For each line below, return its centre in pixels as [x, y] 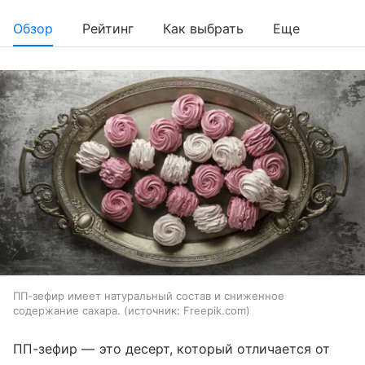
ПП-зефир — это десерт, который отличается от [172, 349]
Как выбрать [203, 29]
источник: [154, 311]
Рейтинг [108, 29]
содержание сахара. [67, 311]
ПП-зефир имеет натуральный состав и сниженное [149, 296]
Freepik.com [215, 311]
